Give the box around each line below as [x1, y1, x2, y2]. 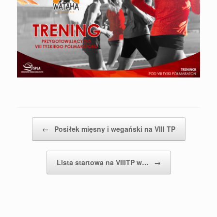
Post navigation [17, 117, 61, 127]
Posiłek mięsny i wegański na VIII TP [52, 124, 175, 134]
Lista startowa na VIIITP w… [56, 157, 151, 168]
